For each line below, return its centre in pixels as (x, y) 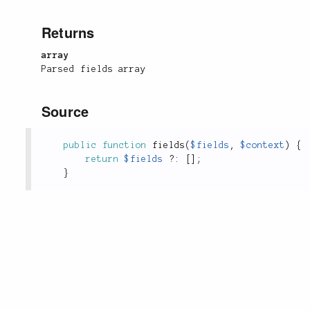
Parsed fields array (94, 70)
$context (263, 146)
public (80, 146)
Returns (68, 32)
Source (65, 111)
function (125, 146)
